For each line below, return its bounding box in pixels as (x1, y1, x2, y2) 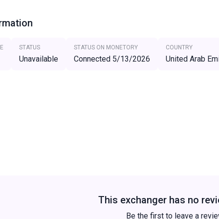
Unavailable (19, 54, 58, 64)
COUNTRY (165, 44, 193, 51)
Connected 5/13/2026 (73, 54, 150, 64)
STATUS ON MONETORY (73, 44, 138, 51)
